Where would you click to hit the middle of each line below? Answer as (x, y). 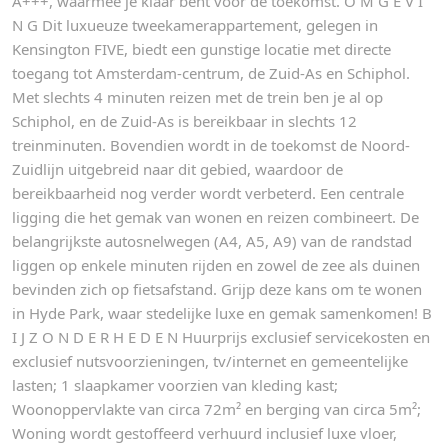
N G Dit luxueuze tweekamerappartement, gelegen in (195, 24)
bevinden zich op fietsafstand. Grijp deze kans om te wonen (217, 288)
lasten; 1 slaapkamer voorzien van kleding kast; (175, 384)
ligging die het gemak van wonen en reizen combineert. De (215, 216)
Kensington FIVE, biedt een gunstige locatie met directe (201, 48)
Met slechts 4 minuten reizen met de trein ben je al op (197, 96)
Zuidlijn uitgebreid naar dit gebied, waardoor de (177, 168)
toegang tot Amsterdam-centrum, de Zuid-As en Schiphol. (211, 72)
